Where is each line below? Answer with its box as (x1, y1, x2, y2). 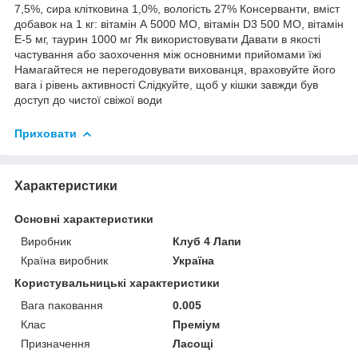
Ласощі (173, 336, 214, 350)
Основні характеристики (14, 212, 153, 225)
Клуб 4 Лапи (173, 234, 242, 248)
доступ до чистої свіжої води (14, 93, 162, 106)
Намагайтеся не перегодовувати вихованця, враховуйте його (14, 62, 336, 76)
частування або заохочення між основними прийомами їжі (14, 47, 321, 61)
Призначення (21, 336, 90, 350)
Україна (173, 253, 215, 267)
